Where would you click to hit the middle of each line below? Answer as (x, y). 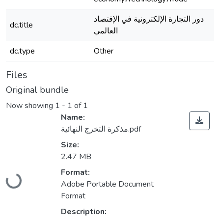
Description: (84, 212)
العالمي (106, 31)
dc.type (22, 51)
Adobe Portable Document (107, 184)
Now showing (30, 106)
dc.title (21, 25)
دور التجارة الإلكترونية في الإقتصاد (149, 19)
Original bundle (37, 90)
